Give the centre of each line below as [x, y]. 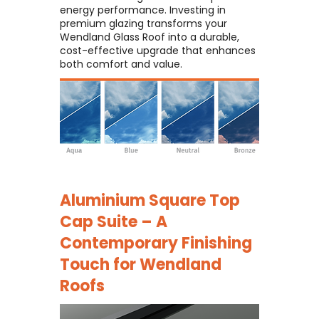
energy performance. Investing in [143, 10]
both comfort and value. [121, 64]
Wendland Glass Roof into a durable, [150, 37]
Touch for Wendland [141, 265]
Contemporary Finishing [156, 243]
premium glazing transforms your [143, 23]
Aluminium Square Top [150, 200]
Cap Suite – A [114, 222]
